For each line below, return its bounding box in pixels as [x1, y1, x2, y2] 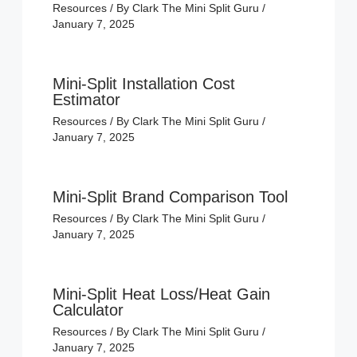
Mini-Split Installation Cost [52, 75, 235, 93]
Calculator [52, 301, 124, 320]
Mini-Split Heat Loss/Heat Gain [52, 285, 270, 304]
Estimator [52, 91, 120, 109]
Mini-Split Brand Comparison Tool [52, 188, 288, 206]
